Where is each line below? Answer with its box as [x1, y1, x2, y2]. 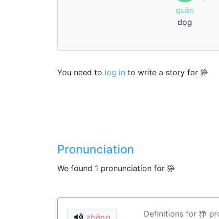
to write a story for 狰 [125, 67, 208, 77]
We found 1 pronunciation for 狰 [57, 163, 175, 173]
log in [105, 67, 125, 77]
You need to [57, 67, 105, 77]
